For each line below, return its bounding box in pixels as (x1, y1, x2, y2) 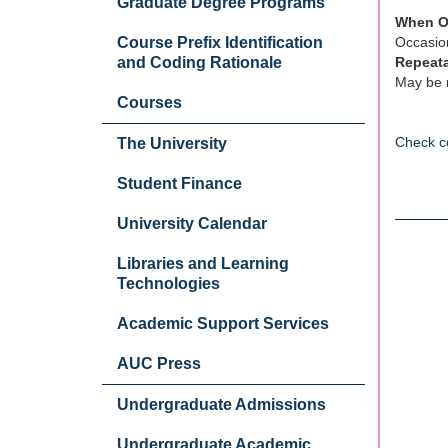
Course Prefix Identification (117, 34, 323, 51)
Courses (117, 94, 182, 111)
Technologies (117, 275, 220, 292)
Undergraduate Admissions (117, 396, 326, 413)
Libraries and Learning (117, 255, 289, 272)
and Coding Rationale (117, 54, 282, 71)
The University (117, 135, 227, 152)
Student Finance (117, 175, 242, 192)
